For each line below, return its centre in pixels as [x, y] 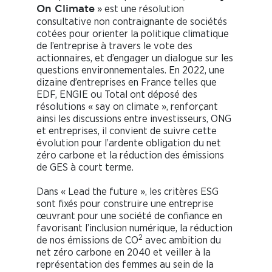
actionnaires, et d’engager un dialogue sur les [135, 58]
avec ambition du [182, 240]
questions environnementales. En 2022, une [131, 70]
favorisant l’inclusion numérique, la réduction [134, 228]
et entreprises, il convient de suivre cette [127, 131]
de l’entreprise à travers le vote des [114, 46]
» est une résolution [139, 9]
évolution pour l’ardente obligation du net [129, 143]
